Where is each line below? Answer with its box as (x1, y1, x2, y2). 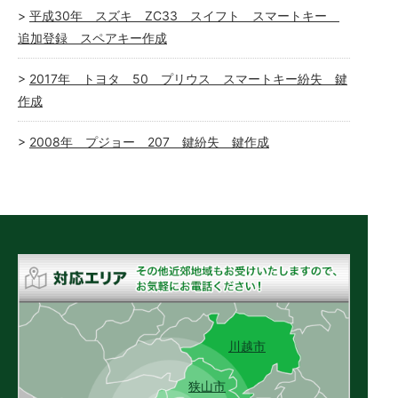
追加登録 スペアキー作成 (18, 30, 167, 46)
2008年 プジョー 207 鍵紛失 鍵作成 (29, 134, 269, 150)
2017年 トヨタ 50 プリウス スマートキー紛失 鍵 (29, 71, 347, 87)
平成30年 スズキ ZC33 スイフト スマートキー (29, 8, 339, 24)
